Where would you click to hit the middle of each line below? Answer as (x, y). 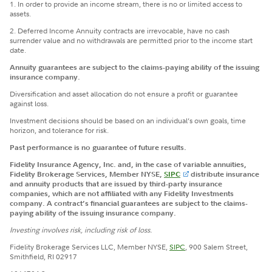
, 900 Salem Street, (217, 246)
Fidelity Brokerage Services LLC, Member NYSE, (90, 246)
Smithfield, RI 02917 (44, 256)
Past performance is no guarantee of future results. (98, 147)
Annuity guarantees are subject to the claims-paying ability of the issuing (135, 67)
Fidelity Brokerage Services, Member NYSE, (87, 174)
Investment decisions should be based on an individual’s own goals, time (128, 120)
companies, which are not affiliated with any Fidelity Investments (122, 193)
